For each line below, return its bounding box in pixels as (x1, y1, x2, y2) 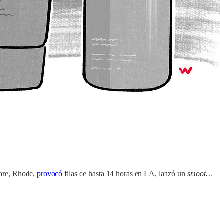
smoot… (187, 169, 213, 178)
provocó (37, 169, 62, 178)
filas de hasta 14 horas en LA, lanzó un (62, 169, 187, 178)
